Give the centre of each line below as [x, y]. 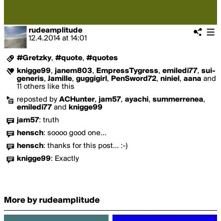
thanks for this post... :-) [88, 146]
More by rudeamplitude [52, 201]
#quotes [102, 58]
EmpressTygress [127, 71]
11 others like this [46, 87]
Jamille [60, 79]
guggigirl [92, 79]
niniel [170, 79]
